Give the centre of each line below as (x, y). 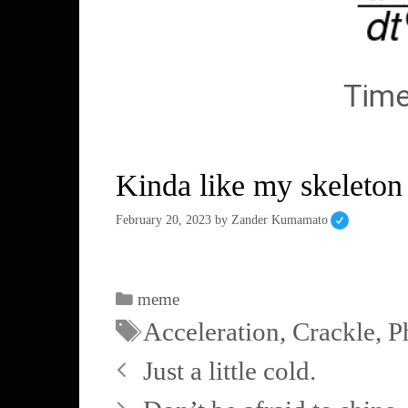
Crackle (334, 332)
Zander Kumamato (280, 219)
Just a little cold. (230, 371)
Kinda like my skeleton (259, 185)
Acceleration (212, 332)
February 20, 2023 (163, 219)
